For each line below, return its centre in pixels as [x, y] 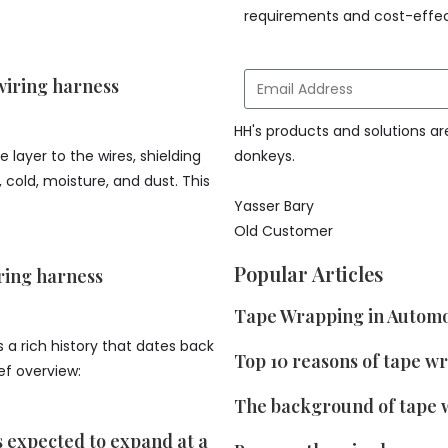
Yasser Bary [274, 206]
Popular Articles [308, 273]
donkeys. [264, 156]
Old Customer [283, 231]
